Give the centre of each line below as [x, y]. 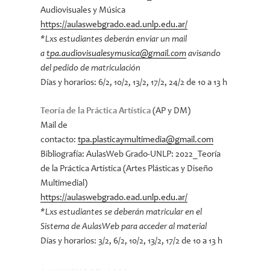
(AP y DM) [171, 111]
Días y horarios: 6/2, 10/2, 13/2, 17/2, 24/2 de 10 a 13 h [134, 83]
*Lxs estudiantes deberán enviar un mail [114, 39]
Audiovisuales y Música [83, 11]
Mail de [54, 125]
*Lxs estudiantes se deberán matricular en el [121, 212]
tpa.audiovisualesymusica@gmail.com [117, 54]
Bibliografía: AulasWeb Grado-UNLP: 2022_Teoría [131, 154]
